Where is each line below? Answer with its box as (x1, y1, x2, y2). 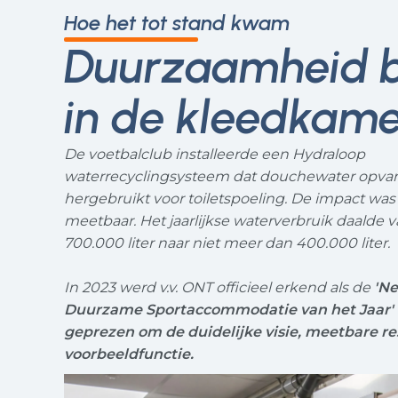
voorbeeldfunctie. (64, 346, 194, 362)
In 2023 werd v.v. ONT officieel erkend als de (64, 279, 370, 296)
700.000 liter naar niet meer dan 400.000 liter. (64, 235, 390, 251)
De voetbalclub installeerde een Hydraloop (64, 146, 365, 163)
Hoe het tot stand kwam (64, 10, 290, 36)
